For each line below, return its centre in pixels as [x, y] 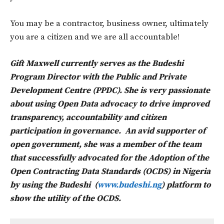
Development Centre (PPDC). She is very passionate [110, 90]
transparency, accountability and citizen [88, 117]
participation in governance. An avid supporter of [108, 131]
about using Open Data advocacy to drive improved [110, 104]
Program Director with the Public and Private [98, 77]
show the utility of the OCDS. [65, 198]
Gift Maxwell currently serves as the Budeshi [97, 63]
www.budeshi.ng [129, 185]
